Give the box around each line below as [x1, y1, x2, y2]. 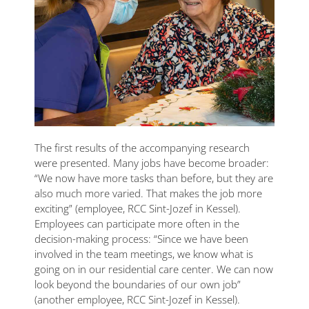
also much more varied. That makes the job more [34, 186, 262, 200]
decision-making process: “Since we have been [34, 231, 248, 246]
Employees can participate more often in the [34, 216, 239, 230]
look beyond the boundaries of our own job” [34, 277, 241, 291]
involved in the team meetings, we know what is [34, 246, 253, 261]
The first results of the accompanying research [34, 140, 250, 154]
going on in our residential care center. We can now [34, 261, 273, 276]
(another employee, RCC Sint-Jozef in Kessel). [34, 292, 240, 306]
